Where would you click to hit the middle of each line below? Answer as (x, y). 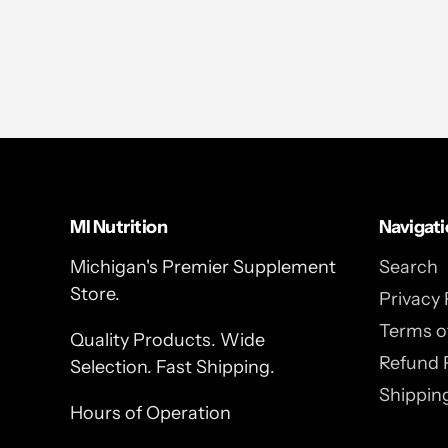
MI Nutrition (118, 227)
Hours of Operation (150, 413)
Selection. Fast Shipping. (172, 366)
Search (408, 266)
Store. (95, 293)
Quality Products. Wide (167, 339)
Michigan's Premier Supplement (203, 266)
